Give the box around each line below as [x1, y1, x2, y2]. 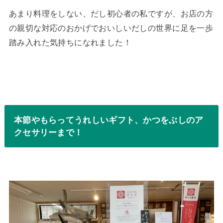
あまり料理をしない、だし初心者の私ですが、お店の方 [8, 9, 214, 18]
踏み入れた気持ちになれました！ [8, 38, 132, 47]
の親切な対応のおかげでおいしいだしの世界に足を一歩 [8, 23, 214, 33]
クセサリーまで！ [13, 127, 83, 137]
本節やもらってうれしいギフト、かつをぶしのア [13, 114, 204, 125]
